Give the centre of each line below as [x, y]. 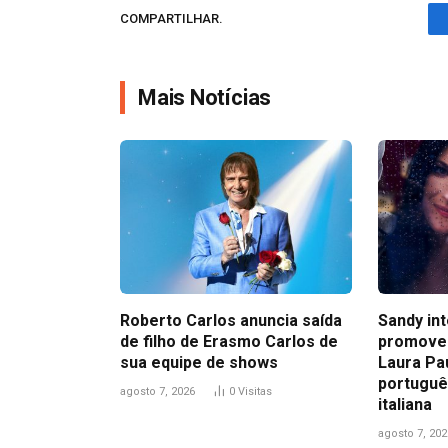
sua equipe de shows [199, 363]
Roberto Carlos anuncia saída [231, 321]
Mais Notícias [205, 97]
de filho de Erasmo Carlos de [229, 342]
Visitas [255, 392]
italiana [405, 405]
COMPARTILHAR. [171, 19]
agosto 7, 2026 [157, 392]
